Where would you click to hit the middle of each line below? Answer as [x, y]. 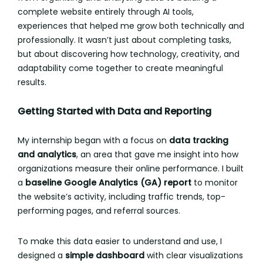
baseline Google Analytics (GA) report [108, 183]
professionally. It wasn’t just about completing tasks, [124, 40]
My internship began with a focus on [93, 140]
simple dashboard [105, 255]
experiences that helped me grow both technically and [131, 26]
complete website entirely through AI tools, [106, 12]
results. [32, 82]
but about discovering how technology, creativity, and [129, 54]
